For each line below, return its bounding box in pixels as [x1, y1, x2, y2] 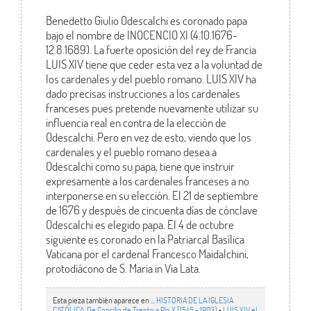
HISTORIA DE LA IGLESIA [155, 294, 233, 305]
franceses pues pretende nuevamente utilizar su [45, 100, 258, 117]
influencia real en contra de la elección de [45, 115, 226, 131]
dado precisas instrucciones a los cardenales [45, 85, 240, 102]
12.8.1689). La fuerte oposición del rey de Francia [45, 42, 256, 58]
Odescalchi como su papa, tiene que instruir [45, 158, 235, 175]
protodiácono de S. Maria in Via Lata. [45, 260, 201, 277]
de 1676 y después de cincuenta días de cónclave [45, 202, 258, 219]
